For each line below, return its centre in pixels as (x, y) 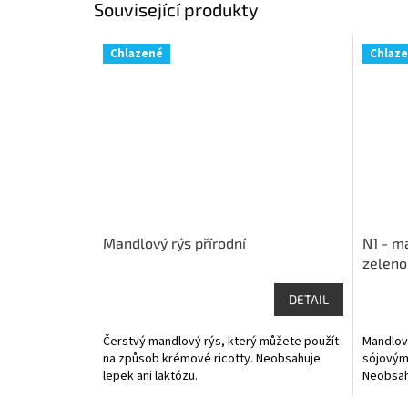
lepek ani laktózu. (150, 376)
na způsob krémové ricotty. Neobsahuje (212, 358)
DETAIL (308, 299)
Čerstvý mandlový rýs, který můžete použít (221, 341)
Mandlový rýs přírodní (174, 242)
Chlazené (137, 53)
